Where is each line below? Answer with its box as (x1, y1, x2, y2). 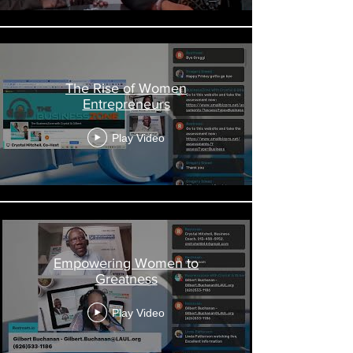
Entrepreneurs (82, 96, 170, 113)
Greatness (95, 271, 158, 288)
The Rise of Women (65, 80, 187, 97)
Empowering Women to (54, 255, 199, 272)
